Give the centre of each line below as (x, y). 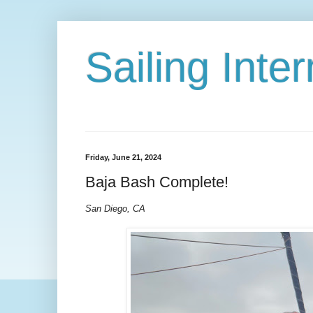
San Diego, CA (115, 208)
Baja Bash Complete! (157, 182)
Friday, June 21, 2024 (123, 157)
